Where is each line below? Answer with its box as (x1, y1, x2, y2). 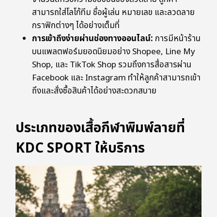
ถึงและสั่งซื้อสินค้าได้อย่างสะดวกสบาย (32, 85, 156, 98)
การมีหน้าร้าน (153, 32, 201, 46)
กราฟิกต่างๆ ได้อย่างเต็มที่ (32, 19, 120, 32)
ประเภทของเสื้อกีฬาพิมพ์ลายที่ (15, 118, 185, 139)
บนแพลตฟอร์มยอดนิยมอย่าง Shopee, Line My (32, 46, 195, 59)
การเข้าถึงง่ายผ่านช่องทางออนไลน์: (32, 32, 153, 46)
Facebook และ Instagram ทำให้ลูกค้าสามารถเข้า (32, 72, 201, 85)
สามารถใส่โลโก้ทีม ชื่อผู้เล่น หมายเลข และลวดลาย (32, 6, 195, 19)
